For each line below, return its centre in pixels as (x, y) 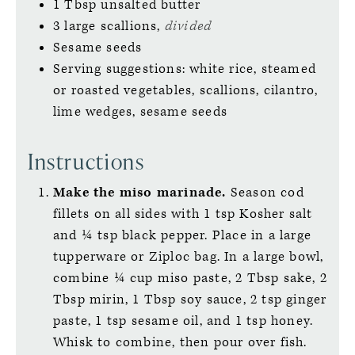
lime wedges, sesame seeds (140, 112)
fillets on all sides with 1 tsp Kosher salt (183, 214)
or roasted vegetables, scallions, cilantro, (186, 91)
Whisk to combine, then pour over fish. (180, 342)
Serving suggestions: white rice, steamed (185, 69)
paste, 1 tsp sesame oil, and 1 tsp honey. (183, 321)
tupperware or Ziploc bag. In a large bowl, (189, 256)
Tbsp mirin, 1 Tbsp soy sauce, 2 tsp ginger (190, 299)
